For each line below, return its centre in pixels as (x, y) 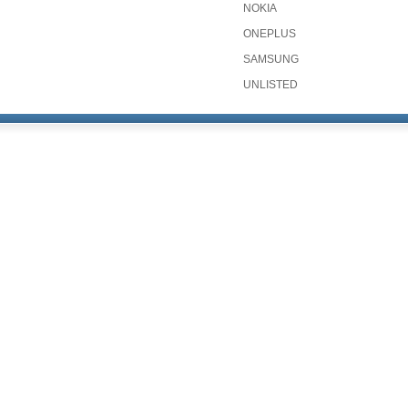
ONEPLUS (270, 33)
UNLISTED (270, 84)
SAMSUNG (271, 59)
